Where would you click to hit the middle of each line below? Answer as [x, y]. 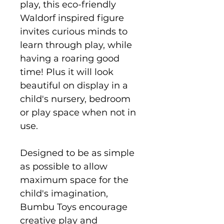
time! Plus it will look [67, 72]
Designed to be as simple [77, 153]
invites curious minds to [74, 31]
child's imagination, [64, 193]
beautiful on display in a [74, 85]
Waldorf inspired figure [72, 18]
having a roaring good [70, 58]
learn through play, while [76, 45]
